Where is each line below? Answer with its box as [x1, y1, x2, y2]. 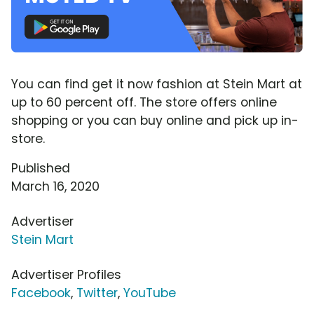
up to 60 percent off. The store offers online [11, 93, 277, 111]
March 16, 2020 [11, 177, 100, 195]
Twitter [76, 284, 118, 301]
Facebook [11, 284, 71, 301]
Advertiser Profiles [11, 266, 121, 283]
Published [11, 159, 70, 177]
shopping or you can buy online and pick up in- [11, 111, 299, 129]
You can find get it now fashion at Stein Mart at [11, 75, 302, 93]
